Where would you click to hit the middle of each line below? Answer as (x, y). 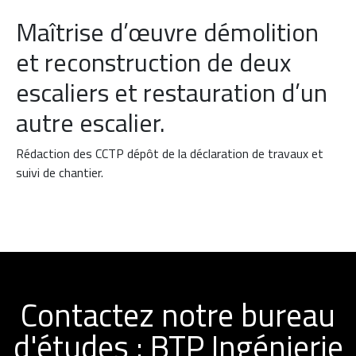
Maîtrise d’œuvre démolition (167, 32)
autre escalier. (91, 123)
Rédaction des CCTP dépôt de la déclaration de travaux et (170, 154)
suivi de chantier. (60, 173)
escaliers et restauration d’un (172, 93)
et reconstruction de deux (153, 62)
